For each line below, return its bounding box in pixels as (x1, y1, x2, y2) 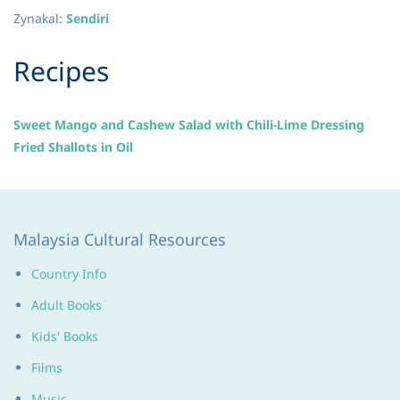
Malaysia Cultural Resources (13, 229, 226, 250)
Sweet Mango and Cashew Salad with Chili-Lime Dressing (13, 116, 364, 133)
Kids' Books (31, 328, 98, 345)
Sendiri (66, 10, 109, 27)
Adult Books (31, 296, 102, 313)
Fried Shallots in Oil (13, 138, 133, 155)
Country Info (31, 265, 106, 282)
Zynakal (13, 10, 59, 27)
